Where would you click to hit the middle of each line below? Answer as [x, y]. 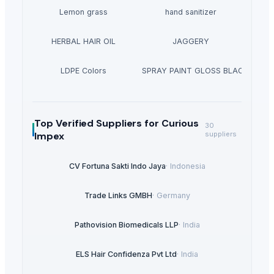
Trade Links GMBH [118, 195]
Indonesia [187, 166]
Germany [173, 195]
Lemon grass [83, 12]
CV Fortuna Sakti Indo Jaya [117, 166]
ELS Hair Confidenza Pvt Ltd [126, 254]
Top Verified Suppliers [88, 124]
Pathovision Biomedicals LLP [126, 224]
